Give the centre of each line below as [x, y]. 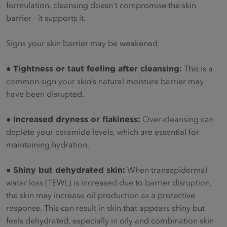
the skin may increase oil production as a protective [101, 195]
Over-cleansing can [177, 119]
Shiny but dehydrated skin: [69, 169]
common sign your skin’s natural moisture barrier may [105, 81]
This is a [197, 68]
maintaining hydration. [48, 144]
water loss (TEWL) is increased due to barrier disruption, [109, 182]
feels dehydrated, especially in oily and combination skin [110, 220]
